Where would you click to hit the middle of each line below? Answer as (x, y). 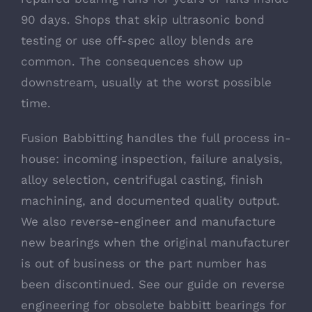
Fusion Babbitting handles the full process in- (156, 138)
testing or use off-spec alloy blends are (137, 41)
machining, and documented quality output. (150, 201)
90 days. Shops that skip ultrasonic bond (143, 20)
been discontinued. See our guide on (131, 284)
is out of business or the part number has (144, 264)
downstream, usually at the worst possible (146, 83)
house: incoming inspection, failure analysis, (152, 159)
